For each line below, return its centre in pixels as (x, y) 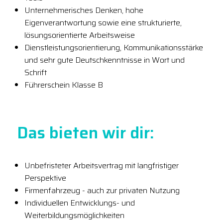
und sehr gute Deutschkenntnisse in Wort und (105, 60)
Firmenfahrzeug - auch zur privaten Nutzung (102, 190)
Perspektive (45, 178)
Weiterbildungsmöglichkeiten (74, 215)
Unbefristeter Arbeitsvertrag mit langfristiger (102, 165)
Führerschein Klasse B (64, 85)
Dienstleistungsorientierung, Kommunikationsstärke (114, 47)
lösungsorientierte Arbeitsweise (80, 35)
